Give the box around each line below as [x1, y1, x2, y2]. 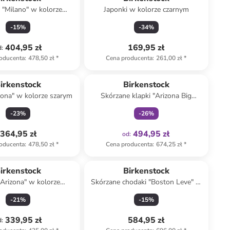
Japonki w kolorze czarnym [103, 5, 189, 14]
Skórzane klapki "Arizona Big [101, 91, 192, 101]
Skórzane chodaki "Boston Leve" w [90, 177, 202, 187]
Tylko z [131, 66, 151, 74]
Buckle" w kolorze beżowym [101, 101, 191, 111]
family [152, 66, 169, 74]
